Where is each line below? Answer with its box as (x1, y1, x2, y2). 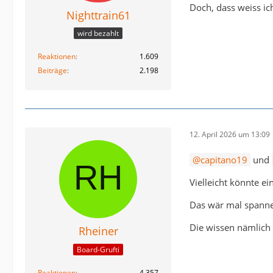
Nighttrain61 (66, 8, 130, 23)
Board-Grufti (77, 244, 119, 255)
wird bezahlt (77, 28, 119, 39)
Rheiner (78, 224, 118, 239)
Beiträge (38, 65, 67, 76)
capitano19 (200, 154, 247, 166)
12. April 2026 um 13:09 (190, 129, 270, 140)
